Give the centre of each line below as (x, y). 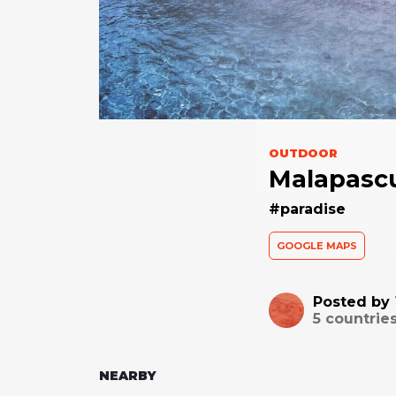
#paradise (307, 209)
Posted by (353, 301)
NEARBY (128, 375)
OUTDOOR (302, 152)
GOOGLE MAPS (316, 245)
